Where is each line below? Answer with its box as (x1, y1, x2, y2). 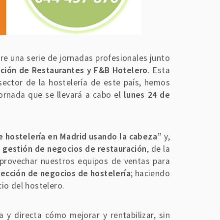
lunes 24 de (123, 89, 170, 100)
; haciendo (130, 167, 170, 179)
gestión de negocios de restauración (2, 143, 147, 154)
